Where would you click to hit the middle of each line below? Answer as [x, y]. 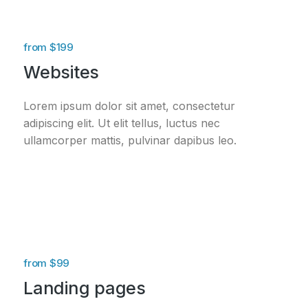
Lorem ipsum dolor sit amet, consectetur [129, 106]
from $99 [46, 263]
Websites [61, 72]
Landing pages [85, 288]
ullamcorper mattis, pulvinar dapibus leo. [130, 140]
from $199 [48, 47]
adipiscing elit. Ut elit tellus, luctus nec [122, 123]
